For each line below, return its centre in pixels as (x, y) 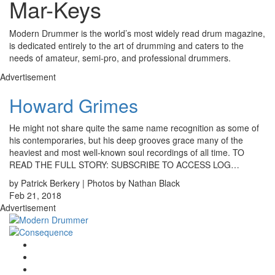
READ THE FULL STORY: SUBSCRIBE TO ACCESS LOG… (124, 165)
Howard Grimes (74, 106)
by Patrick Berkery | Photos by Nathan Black (95, 183)
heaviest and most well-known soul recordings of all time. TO (127, 153)
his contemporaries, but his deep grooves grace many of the (126, 140)
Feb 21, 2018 (35, 196)
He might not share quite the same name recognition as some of (134, 128)
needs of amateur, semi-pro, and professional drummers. (120, 58)
